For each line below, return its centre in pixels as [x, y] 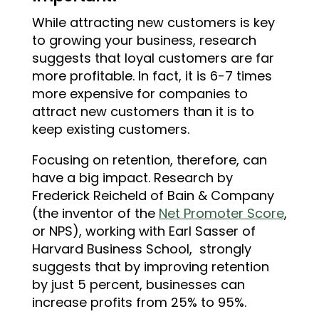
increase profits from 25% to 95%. [139, 302]
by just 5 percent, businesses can [138, 284]
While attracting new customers [136, 22]
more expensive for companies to [140, 94]
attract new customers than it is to [143, 111]
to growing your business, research [144, 40]
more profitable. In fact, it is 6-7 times [152, 76]
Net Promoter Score [221, 213]
